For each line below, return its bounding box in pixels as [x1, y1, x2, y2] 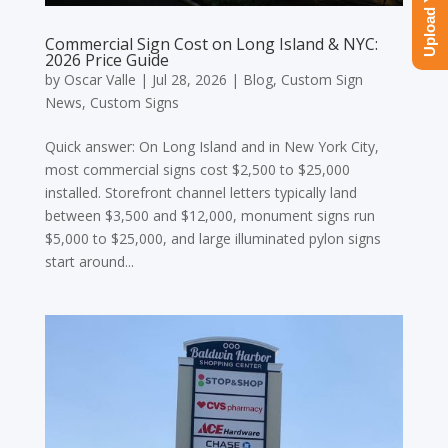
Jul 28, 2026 [151, 69, 227, 89]
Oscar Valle [63, 69, 136, 89]
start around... [44, 251, 134, 271]
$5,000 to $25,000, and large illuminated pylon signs [44, 228, 381, 248]
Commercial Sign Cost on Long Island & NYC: [44, 32, 378, 55]
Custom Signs [89, 92, 179, 112]
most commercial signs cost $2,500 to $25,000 [44, 159, 350, 179]
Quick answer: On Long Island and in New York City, [44, 136, 379, 156]
